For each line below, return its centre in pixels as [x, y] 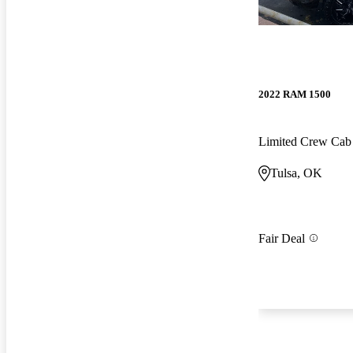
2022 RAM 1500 [295, 95]
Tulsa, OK [296, 173]
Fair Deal [282, 238]
